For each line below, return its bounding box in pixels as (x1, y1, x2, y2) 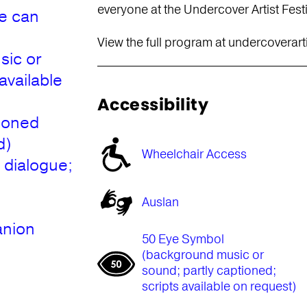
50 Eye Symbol (141, 231, 224, 247)
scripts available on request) (141, 278, 296, 295)
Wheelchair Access (141, 146, 247, 162)
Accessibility (97, 93, 209, 116)
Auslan (141, 194, 179, 210)
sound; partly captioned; (141, 262, 276, 279)
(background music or (141, 247, 264, 263)
